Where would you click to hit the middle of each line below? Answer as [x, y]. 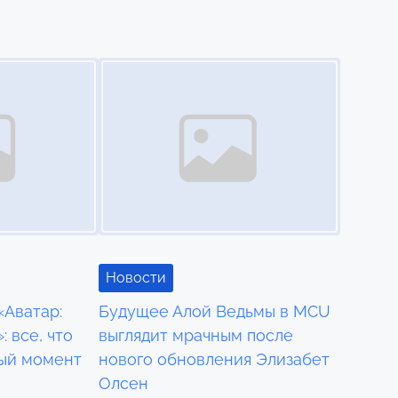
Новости [136, 278]
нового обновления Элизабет [215, 360]
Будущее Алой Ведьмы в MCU [215, 312]
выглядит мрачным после [196, 336]
